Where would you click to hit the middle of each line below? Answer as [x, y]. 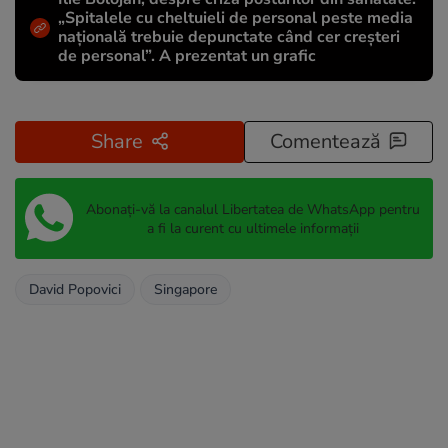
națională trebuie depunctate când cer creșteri [229, 37]
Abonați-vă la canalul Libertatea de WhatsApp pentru [252, 209]
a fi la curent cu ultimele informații [252, 228]
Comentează [325, 142]
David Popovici [75, 290]
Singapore [185, 290]
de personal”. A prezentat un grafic [187, 56]
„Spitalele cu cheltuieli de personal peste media [235, 18]
